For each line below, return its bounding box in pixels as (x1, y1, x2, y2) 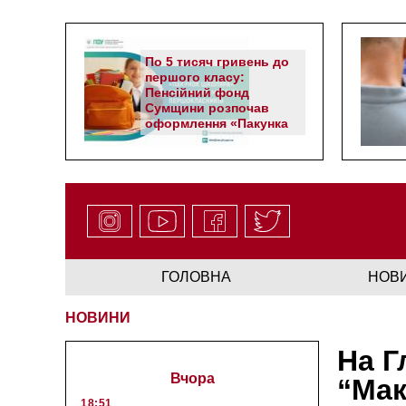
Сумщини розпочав (145, 101, 269, 115)
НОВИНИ (65, 309, 130, 325)
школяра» (145, 131, 208, 146)
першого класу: (145, 70, 245, 84)
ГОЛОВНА (160, 268, 231, 285)
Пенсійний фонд (145, 85, 249, 100)
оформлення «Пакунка (145, 116, 288, 130)
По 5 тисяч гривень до (145, 54, 289, 69)
